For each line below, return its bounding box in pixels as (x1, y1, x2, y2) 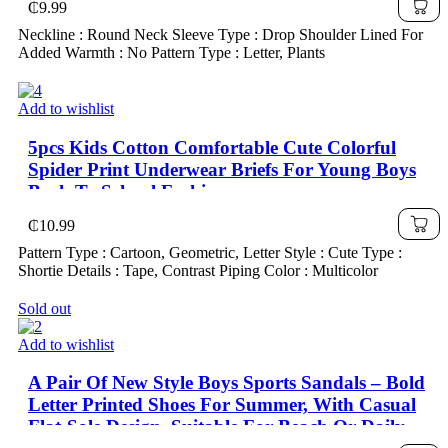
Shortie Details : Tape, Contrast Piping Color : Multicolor (18, 261, 378, 279)
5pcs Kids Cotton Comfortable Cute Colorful (28, 136, 396, 158)
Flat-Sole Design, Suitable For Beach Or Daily (28, 416, 405, 438)
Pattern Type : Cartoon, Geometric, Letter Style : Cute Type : (18, 243, 402, 261)
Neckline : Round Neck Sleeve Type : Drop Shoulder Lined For (18, 25, 423, 43)
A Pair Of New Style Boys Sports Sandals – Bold (28, 372, 425, 394)
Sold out (18, 299, 71, 317)
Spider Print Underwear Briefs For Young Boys (28, 158, 416, 180)
